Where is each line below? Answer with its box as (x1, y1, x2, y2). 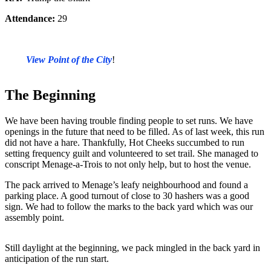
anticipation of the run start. (5, 253, 109, 264)
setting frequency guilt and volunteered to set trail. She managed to (5, 148, 258, 158)
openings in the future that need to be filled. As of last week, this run (5, 126, 264, 137)
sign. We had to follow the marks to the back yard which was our (5, 201, 253, 212)
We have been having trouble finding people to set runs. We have (5, 115, 253, 126)
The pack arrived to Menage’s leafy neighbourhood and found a (5, 179, 248, 190)
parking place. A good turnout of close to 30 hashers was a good (5, 190, 249, 201)
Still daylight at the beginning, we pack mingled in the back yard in (5, 242, 260, 253)
